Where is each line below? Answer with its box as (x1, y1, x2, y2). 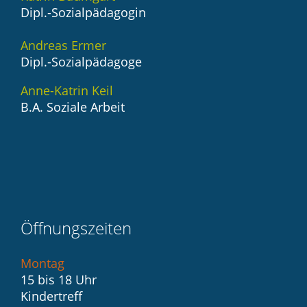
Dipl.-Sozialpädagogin (21, 4, 146, 21)
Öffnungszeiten (21, 217, 132, 240)
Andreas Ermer (21, 37, 106, 54)
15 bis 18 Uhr (21, 271, 97, 288)
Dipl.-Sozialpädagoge (21, 53, 149, 71)
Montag (21, 255, 64, 272)
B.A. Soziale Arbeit (21, 99, 125, 116)
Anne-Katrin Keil (21, 82, 113, 99)
